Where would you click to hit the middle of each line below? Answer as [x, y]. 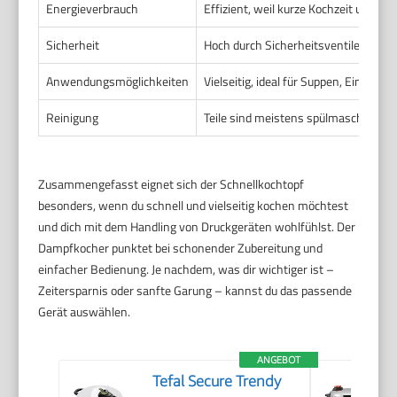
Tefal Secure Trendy [217, 381]
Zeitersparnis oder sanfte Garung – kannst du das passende [195, 290]
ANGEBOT [279, 359]
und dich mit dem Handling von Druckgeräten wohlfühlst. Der [197, 226]
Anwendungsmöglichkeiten [118, 81]
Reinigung [73, 117]
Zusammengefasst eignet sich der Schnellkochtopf [171, 183]
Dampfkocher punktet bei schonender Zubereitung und [181, 247]
